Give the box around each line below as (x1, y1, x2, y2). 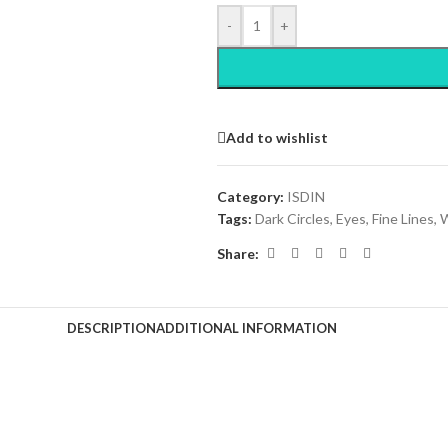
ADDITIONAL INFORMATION (156, 319, 337, 336)
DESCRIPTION (67, 319, 156, 336)
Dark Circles (254, 210, 330, 228)
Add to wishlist (225, 128, 328, 146)
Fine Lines (371, 210, 434, 228)
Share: (216, 244, 259, 262)
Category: (216, 188, 284, 206)
